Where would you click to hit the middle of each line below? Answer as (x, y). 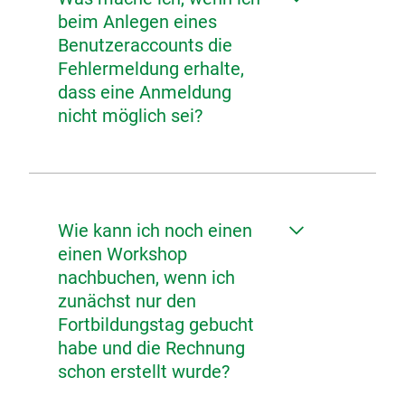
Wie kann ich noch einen (155, 231)
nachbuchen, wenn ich (146, 278)
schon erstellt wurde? (144, 372)
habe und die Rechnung (151, 348)
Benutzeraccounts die (145, 45)
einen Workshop (122, 254)
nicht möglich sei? (130, 116)
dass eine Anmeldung (145, 92)
